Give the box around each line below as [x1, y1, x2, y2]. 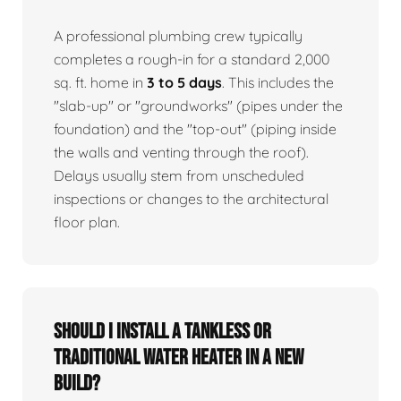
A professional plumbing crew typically [54, 26, 303, 45]
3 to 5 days [147, 73, 222, 91]
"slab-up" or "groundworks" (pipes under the [54, 96, 343, 115]
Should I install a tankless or [54, 318, 271, 345]
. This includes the [222, 73, 334, 91]
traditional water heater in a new [54, 344, 303, 371]
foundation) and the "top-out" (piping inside [54, 119, 337, 138]
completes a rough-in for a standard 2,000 [54, 49, 329, 68]
